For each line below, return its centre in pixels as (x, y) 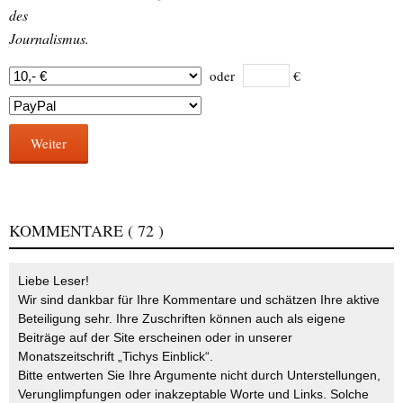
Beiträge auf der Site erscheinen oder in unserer (155, 338)
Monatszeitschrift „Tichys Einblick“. (116, 357)
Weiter (49, 143)
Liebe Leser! (54, 281)
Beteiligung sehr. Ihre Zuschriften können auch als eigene (182, 319)
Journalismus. (49, 39)
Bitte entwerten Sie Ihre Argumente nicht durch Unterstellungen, (199, 376)
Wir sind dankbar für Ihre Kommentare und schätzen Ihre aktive (199, 300)
